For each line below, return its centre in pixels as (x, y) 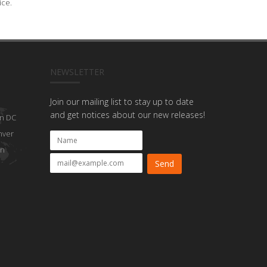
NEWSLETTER (77, 72)
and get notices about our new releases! (127, 115)
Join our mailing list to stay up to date (122, 102)
